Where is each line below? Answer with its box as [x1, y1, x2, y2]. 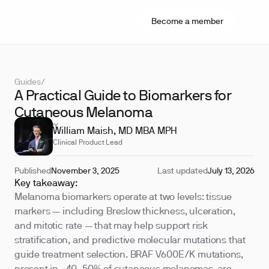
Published [14, 168, 51, 175]
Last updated [157, 168, 208, 175]
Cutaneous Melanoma [14, 107, 153, 120]
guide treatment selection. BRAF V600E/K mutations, [14, 251, 243, 259]
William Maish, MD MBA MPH [53, 127, 177, 136]
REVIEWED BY [14, 124, 58, 130]
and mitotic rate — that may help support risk [14, 222, 208, 231]
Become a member [151, 18, 223, 26]
